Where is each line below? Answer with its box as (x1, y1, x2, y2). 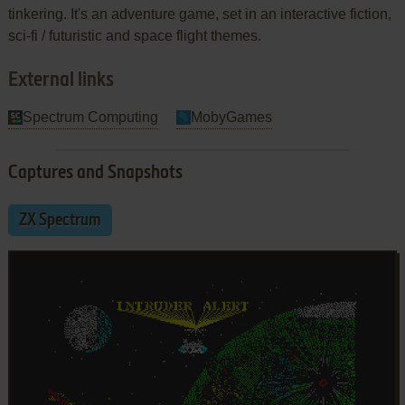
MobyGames (190, 108, 272, 125)
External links (7, 70, 114, 90)
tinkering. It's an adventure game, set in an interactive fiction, (7, 5, 391, 22)
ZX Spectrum (18, 212, 101, 229)
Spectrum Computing (22, 108, 158, 125)
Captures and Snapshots (7, 164, 183, 183)
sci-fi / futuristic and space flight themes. (7, 27, 261, 43)
